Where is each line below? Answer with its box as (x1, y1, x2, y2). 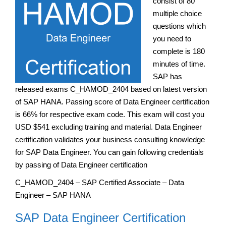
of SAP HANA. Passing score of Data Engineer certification (15, 97, 209, 106)
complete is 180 (152, 46, 205, 55)
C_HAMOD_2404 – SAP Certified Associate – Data (15, 178, 184, 187)
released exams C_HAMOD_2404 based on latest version (15, 84, 207, 93)
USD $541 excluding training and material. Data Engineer (15, 122, 202, 131)
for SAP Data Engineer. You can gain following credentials (15, 147, 204, 156)
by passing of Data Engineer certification (15, 160, 147, 169)
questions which (152, 21, 206, 30)
